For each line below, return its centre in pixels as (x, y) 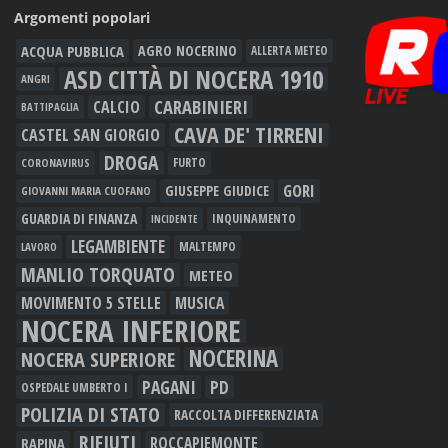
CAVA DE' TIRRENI (249, 135)
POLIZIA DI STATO (90, 415)
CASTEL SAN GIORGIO (90, 135)
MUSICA (199, 303)
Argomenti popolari (82, 18)
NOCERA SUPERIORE (98, 359)
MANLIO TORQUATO (98, 275)
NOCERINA (233, 359)
